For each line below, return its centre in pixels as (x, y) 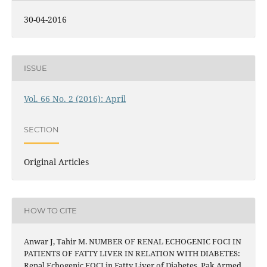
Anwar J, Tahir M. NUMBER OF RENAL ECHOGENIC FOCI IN (132, 241)
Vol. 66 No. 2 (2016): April (74, 98)
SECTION (41, 130)
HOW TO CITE (50, 211)
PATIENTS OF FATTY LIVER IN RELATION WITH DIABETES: (132, 253)
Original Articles (56, 162)
